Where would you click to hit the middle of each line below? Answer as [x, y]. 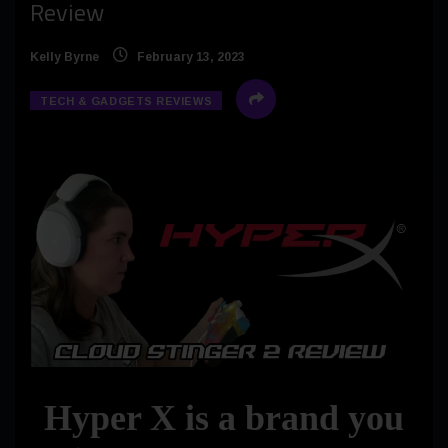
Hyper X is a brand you [224, 417]
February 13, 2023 [189, 57]
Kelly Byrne [64, 57]
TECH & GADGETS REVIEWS [126, 101]
